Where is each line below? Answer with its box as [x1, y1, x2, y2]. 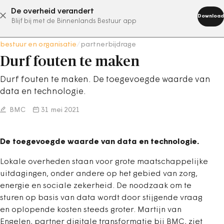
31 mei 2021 [41, 106, 80, 114]
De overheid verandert [11, 7, 94, 15]
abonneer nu [74, 11, 124, 19]
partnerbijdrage [80, 41, 136, 48]
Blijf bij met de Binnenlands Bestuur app [11, 18, 136, 24]
